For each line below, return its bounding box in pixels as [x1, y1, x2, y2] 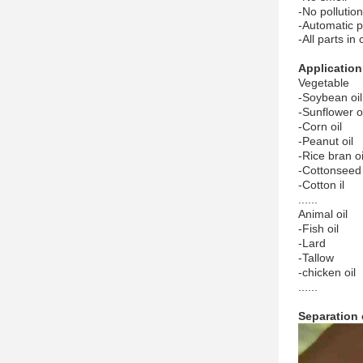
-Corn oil [298, 120, 342, 133]
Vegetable [298, 76, 349, 89]
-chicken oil [298, 266, 356, 279]
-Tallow [298, 251, 334, 264]
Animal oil [298, 207, 348, 220]
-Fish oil [298, 222, 339, 235]
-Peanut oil [298, 135, 353, 147]
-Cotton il [298, 178, 344, 191]
